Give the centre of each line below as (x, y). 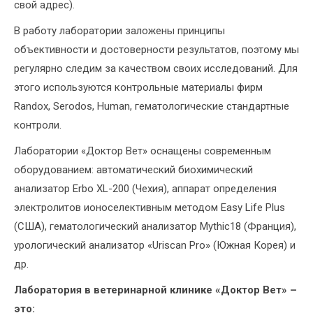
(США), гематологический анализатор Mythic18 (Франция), (155, 227)
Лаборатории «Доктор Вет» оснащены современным (143, 151)
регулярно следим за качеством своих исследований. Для (156, 69)
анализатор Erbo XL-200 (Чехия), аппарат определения (145, 189)
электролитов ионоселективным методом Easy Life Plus (150, 208)
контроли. (38, 125)
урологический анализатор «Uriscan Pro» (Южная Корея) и (155, 246)
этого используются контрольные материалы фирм (138, 88)
